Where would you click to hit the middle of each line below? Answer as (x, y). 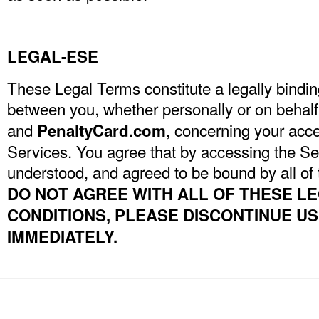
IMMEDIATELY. (62, 236)
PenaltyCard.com (101, 130)
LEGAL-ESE (53, 56)
